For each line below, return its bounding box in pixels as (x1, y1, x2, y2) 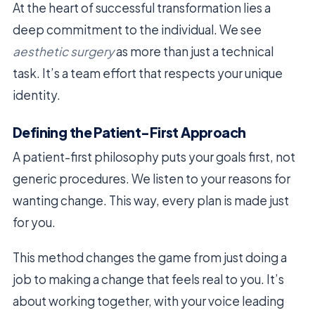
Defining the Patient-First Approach (13, 124, 246, 141)
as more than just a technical (114, 43, 274, 59)
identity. (13, 86, 60, 103)
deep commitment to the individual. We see (13, 21, 262, 37)
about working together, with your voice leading (13, 293, 284, 309)
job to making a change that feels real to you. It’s (13, 271, 284, 288)
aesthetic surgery (13, 43, 114, 59)
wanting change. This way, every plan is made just (13, 193, 289, 209)
